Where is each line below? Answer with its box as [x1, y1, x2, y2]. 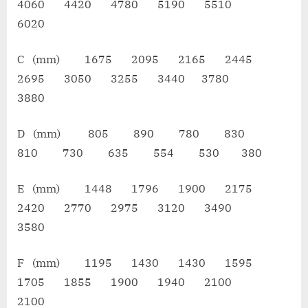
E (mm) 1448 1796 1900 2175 [17, 181, 269, 196]
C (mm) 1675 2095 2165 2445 [17, 52, 269, 67]
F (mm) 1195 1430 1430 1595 [17, 256, 269, 270]
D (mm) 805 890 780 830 [17, 126, 267, 141]
